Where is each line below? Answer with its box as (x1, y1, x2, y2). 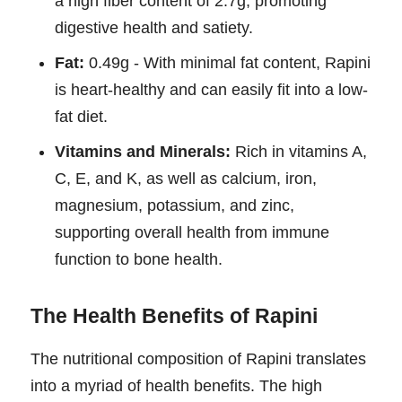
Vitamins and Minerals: (55, 143, 231, 162)
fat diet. (55, 108, 108, 127)
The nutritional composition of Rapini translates (31, 350, 366, 369)
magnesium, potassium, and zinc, (55, 197, 294, 215)
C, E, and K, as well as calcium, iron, (55, 170, 317, 188)
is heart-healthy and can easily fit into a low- (55, 81, 368, 100)
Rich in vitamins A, (231, 143, 367, 162)
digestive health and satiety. (55, 19, 253, 38)
